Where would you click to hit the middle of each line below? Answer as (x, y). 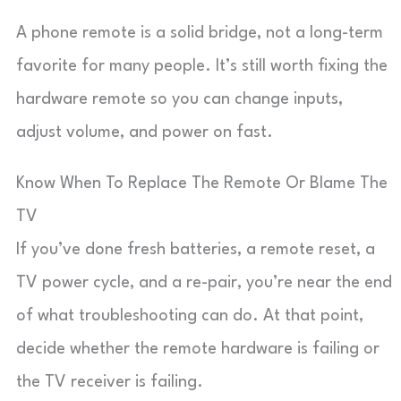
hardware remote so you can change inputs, (179, 99)
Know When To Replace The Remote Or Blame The (202, 183)
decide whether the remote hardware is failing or (198, 349)
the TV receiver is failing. (110, 382)
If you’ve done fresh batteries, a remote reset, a (196, 250)
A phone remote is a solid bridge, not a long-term (200, 33)
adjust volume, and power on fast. (145, 132)
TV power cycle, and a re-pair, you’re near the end (204, 283)
